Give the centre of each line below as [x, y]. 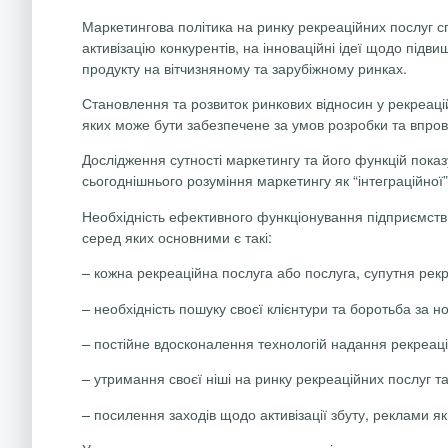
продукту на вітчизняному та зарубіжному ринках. [244, 67]
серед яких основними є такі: [177, 236]
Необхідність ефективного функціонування [222, 215]
